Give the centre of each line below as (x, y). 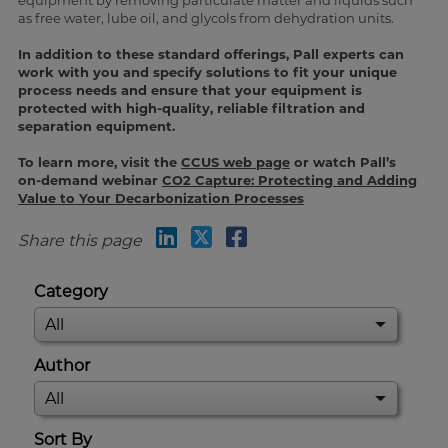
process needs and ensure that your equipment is (189, 90)
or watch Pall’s (342, 162)
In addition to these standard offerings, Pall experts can (210, 54)
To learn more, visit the (99, 162)
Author (62, 366)
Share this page (79, 241)
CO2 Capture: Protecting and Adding (289, 180)
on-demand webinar (89, 180)
